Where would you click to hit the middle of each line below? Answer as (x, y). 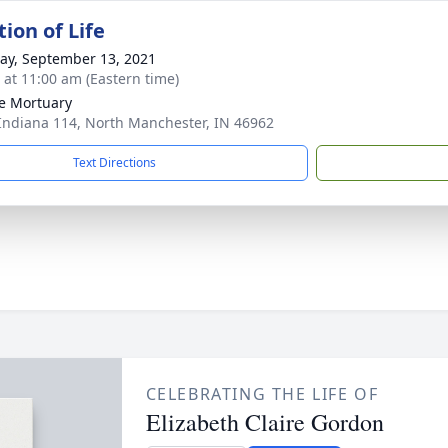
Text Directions (114, 162)
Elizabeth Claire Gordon (264, 422)
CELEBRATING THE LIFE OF (262, 394)
